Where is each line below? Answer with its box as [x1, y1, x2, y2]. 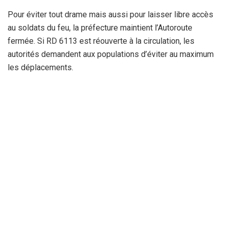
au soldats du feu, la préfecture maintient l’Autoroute [8, 23, 192, 33]
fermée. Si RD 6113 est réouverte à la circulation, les [8, 36, 194, 46]
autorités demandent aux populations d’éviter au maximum [8, 49, 214, 60]
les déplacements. [8, 63, 73, 73]
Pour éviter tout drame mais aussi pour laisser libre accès [8, 10, 213, 20]
